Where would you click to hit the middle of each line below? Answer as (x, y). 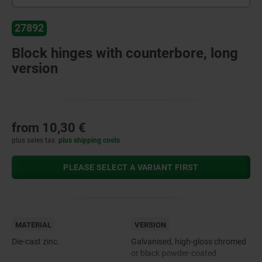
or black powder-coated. (175, 253)
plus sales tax (33, 140)
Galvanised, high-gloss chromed (189, 241)
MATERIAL (33, 225)
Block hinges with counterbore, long (125, 53)
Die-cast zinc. (36, 241)
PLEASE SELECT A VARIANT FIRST (131, 167)
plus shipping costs (89, 140)
